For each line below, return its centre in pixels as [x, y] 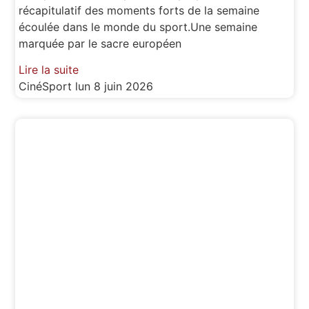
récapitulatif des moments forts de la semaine [139, 10]
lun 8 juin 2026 [114, 87]
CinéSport [47, 87]
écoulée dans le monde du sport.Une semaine [138, 27]
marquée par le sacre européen [100, 43]
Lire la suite [49, 70]
